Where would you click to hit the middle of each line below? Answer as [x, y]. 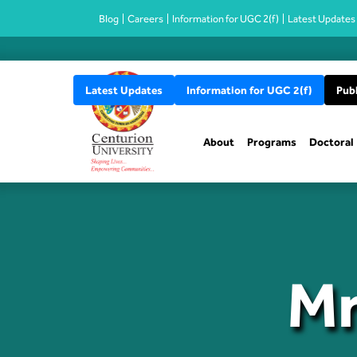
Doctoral [331, 141]
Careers [145, 18]
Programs [272, 141]
